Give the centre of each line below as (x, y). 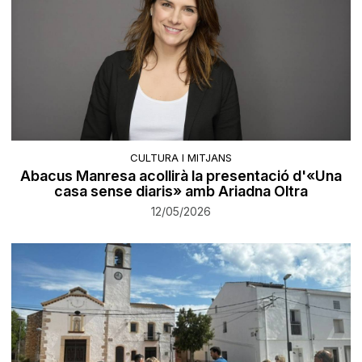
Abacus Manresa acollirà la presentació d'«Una (181, 175)
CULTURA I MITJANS (181, 157)
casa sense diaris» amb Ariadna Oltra (181, 191)
